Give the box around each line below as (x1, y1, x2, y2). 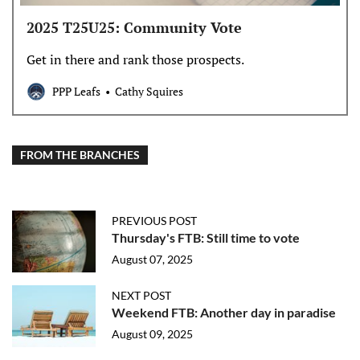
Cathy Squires (115, 84, 183, 100)
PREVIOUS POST (112, 213, 197, 227)
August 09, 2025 (112, 326, 193, 341)
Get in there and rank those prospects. (27, 50, 244, 68)
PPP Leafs (52, 84, 100, 100)
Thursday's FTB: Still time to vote (112, 229, 300, 245)
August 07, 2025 (112, 252, 193, 266)
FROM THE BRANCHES (20, 147, 140, 162)
